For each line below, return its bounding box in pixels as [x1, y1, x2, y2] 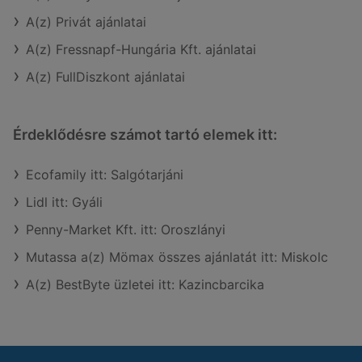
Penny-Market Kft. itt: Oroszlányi [26, 221, 225, 238]
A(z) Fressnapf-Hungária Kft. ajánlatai [26, 41, 256, 58]
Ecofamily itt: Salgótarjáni [26, 166, 183, 183]
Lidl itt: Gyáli [26, 194, 103, 211]
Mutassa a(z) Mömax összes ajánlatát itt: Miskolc [26, 249, 328, 266]
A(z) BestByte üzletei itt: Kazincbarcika [26, 276, 264, 293]
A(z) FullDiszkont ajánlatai [26, 69, 185, 86]
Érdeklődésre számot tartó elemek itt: [13, 126, 277, 144]
